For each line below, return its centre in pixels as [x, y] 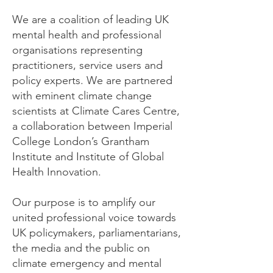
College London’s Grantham [81, 141]
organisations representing [77, 50]
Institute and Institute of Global [88, 157]
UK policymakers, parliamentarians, [97, 233]
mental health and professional [87, 35]
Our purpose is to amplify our [84, 202]
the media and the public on [81, 248]
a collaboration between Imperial [92, 126]
